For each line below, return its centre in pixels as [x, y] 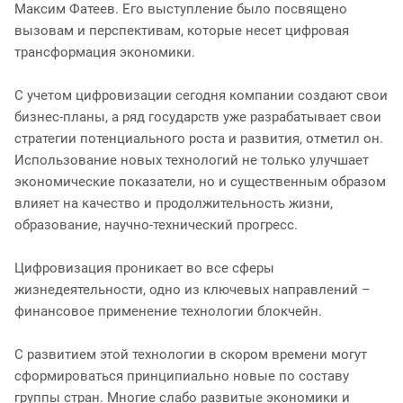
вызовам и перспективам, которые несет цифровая [182, 30]
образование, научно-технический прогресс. [156, 224]
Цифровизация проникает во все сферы [144, 268]
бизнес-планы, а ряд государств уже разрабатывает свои [198, 116]
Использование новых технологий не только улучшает [192, 160]
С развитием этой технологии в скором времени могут [191, 354]
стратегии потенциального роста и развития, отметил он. [199, 138]
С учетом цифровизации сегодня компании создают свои [201, 95]
